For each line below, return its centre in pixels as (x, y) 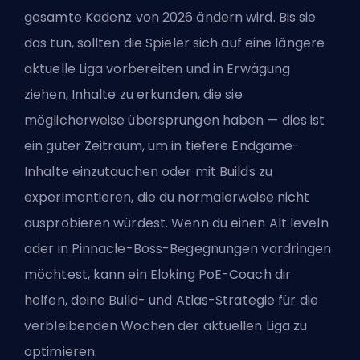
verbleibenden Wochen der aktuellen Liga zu (166, 325)
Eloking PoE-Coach (211, 274)
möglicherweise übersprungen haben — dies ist (175, 120)
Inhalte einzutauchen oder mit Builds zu (148, 171)
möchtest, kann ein (87, 274)
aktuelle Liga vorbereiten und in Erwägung (157, 68)
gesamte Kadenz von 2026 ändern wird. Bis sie (170, 17)
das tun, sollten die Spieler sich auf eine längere (175, 43)
